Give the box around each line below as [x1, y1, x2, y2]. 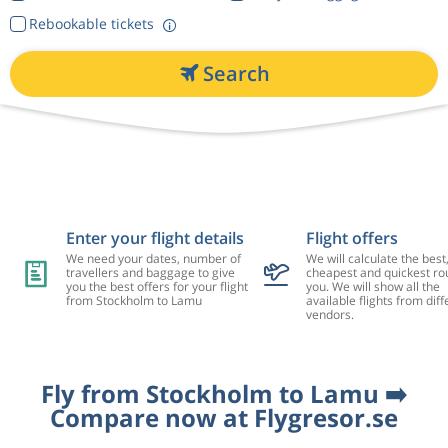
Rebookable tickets [28, 14, 154, 33]
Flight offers [305, 226, 398, 249]
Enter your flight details [65, 226, 244, 249]
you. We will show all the [305, 277, 440, 295]
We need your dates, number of [65, 249, 241, 267]
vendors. [305, 305, 354, 323]
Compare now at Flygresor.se [50, 400, 398, 434]
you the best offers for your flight [65, 277, 248, 295]
